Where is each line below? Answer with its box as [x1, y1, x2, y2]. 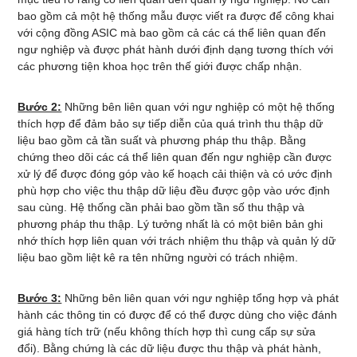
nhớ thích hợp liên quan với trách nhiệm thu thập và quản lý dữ [18, 234, 336, 247]
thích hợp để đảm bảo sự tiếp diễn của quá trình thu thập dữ [18, 117, 324, 130]
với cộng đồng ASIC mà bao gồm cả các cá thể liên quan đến [18, 26, 327, 39]
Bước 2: [18, 100, 62, 113]
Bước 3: [18, 292, 62, 304]
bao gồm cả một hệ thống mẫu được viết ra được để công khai [18, 10, 335, 22]
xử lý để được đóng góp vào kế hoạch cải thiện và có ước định [18, 167, 333, 180]
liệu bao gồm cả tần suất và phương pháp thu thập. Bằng [18, 134, 307, 147]
